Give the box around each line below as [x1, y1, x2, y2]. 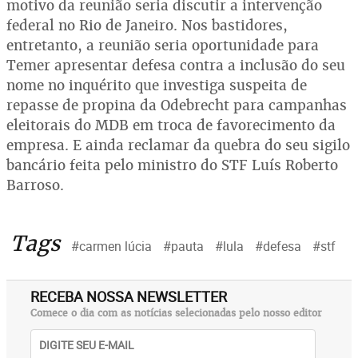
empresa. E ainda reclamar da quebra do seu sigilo [6, 135, 350, 154]
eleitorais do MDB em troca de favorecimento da [6, 115, 336, 134]
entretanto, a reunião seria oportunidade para [6, 35, 319, 54]
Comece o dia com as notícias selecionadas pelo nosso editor [30, 306, 322, 320]
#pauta [163, 237, 204, 255]
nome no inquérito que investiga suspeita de [6, 75, 307, 94]
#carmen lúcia [71, 237, 152, 255]
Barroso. [6, 175, 64, 194]
